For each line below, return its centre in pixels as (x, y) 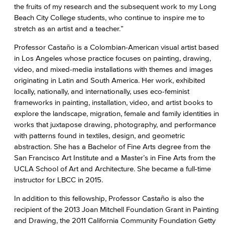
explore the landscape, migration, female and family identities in (117, 113)
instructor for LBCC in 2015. (60, 180)
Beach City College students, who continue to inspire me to (109, 17)
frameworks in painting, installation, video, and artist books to (114, 102)
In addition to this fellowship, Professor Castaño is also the (109, 198)
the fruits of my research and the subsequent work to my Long (115, 6)
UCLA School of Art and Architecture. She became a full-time (113, 168)
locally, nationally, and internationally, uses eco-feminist (102, 91)
